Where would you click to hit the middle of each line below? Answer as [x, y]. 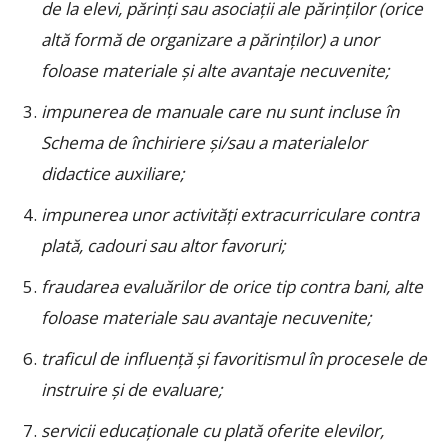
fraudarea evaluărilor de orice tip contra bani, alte [232, 286]
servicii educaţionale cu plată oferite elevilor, [212, 430]
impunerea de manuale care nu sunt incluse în [220, 111]
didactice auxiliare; [112, 173]
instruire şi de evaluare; [131, 389]
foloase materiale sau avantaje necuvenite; [206, 317]
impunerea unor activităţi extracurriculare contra [230, 214]
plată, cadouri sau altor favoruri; [163, 245]
